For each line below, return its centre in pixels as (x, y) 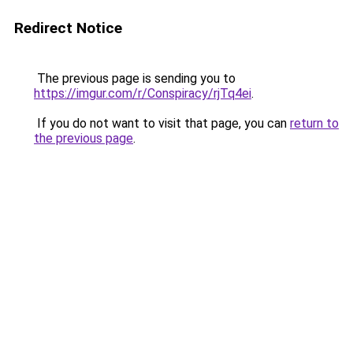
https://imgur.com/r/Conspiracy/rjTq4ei (143, 93)
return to (314, 123)
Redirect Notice (68, 28)
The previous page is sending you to (135, 78)
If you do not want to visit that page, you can (162, 123)
